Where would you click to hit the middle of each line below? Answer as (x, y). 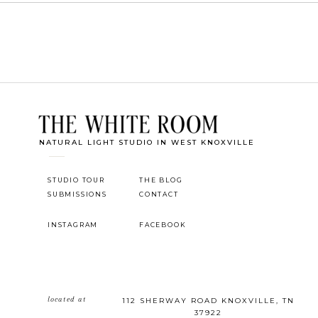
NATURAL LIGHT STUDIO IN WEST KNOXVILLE (147, 142)
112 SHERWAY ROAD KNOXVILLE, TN (208, 301)
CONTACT (159, 194)
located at (67, 299)
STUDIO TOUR (76, 180)
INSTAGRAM (73, 225)
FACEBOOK (163, 225)
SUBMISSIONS (77, 194)
